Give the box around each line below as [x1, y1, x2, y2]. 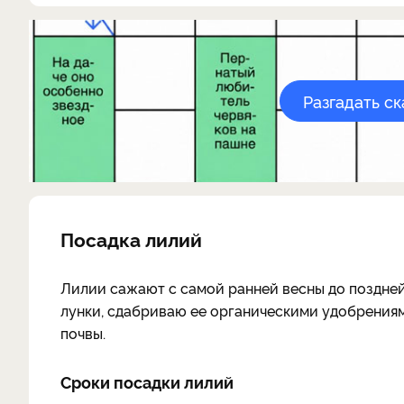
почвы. [60, 323, 106, 343]
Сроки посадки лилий [60, 371, 234, 392]
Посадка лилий [60, 225, 202, 252]
